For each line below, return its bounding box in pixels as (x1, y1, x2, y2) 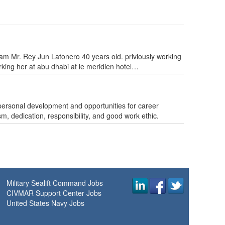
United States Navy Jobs (7, 198, 84, 208)
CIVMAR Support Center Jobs (7, 188, 101, 198)
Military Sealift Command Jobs (7, 178, 103, 188)
